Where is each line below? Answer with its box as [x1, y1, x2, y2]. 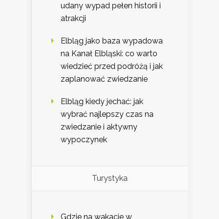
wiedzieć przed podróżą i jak [61, 62, 163, 71]
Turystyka [92, 174, 128, 183]
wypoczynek [61, 135, 107, 145]
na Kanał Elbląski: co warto [61, 49, 157, 59]
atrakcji [61, 14, 86, 23]
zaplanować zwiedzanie [61, 74, 148, 84]
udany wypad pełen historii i [61, 1, 161, 11]
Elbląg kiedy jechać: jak [61, 97, 143, 107]
